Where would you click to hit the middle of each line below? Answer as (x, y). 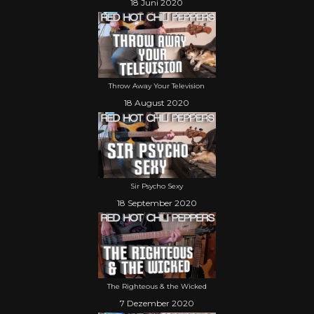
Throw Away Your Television (157, 86)
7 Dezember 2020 (157, 303)
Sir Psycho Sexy (157, 186)
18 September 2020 (157, 203)
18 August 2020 (157, 102)
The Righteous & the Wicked (157, 286)
